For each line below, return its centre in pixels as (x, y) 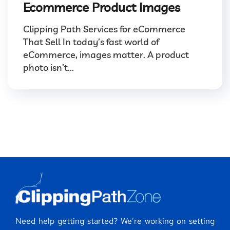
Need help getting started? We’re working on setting (115, 221)
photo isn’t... (49, 67)
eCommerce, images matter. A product (106, 54)
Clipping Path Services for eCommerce (104, 29)
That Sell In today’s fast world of (91, 42)
